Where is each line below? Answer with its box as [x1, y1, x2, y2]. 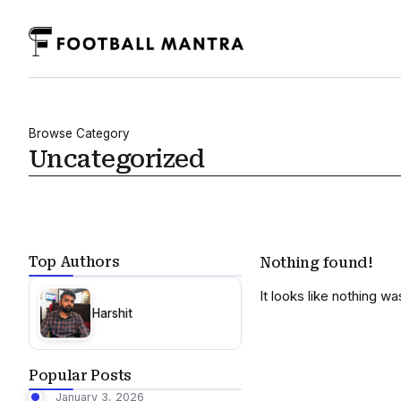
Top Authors [29, 253, 120, 270]
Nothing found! [260, 254, 373, 271]
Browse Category [29, 126, 130, 141]
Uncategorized [29, 145, 204, 174]
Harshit [92, 305, 132, 320]
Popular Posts [29, 367, 132, 384]
